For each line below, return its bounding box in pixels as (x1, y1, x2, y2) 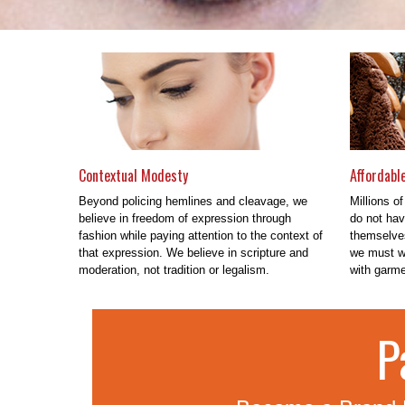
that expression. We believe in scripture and (79, 245, 308, 259)
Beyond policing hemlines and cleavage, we (79, 193, 307, 208)
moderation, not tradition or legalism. (79, 262, 269, 277)
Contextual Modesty (79, 164, 188, 186)
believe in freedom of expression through (79, 211, 291, 225)
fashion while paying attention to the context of (79, 228, 323, 242)
